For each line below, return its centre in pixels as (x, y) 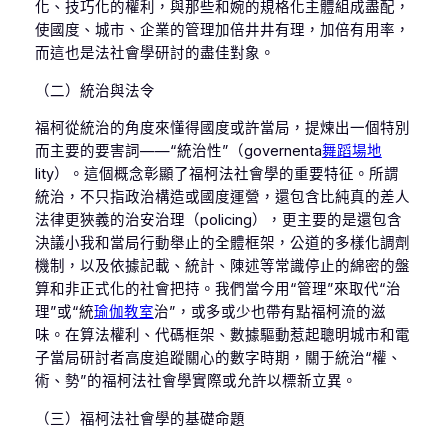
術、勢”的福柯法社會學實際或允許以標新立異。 (195, 381)
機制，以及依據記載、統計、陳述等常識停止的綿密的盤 (222, 266)
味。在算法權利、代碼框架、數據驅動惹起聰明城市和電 (222, 335)
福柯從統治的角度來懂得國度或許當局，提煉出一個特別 (222, 128)
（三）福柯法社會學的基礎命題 (139, 419)
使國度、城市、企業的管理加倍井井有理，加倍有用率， (222, 30)
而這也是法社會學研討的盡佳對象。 (154, 53)
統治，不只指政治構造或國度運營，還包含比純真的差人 (222, 197)
